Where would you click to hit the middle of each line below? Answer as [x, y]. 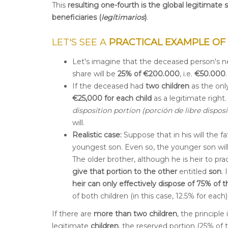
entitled [193, 171]
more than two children [135, 214]
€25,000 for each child [112, 98]
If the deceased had [109, 86]
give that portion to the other [125, 171]
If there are [73, 214]
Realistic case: [97, 135]
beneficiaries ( [77, 18]
